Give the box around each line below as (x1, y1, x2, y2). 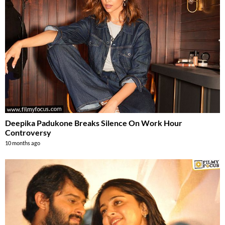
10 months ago (5, 140, 40, 147)
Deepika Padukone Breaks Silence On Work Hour (5, 118, 182, 128)
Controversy (5, 128, 51, 138)
